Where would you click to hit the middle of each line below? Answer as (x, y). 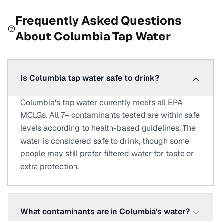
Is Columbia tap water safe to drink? (90, 78)
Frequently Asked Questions (98, 20)
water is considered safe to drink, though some (105, 141)
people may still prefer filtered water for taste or (107, 154)
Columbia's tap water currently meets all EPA (101, 102)
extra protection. (50, 166)
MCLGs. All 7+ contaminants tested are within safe (110, 115)
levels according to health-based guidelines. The (108, 128)
